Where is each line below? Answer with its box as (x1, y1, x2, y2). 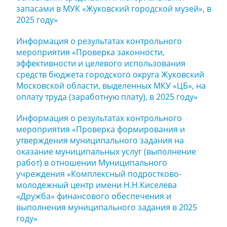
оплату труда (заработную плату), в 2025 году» (16, 91, 198, 102)
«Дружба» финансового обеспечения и (16, 191, 171, 202)
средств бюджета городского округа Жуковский (16, 69, 204, 80)
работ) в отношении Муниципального (16, 157, 167, 168)
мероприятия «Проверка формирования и (16, 124, 185, 135)
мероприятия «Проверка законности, (16, 47, 165, 58)
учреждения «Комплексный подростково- (16, 168, 181, 179)
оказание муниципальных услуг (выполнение (16, 146, 196, 157)
